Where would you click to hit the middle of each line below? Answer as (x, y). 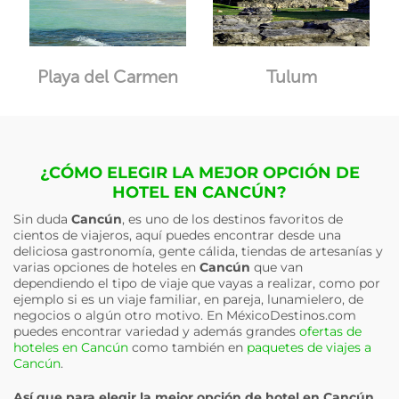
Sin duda (42, 219)
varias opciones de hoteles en (106, 267)
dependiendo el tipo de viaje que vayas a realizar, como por (197, 283)
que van (277, 267)
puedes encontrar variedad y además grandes (156, 331)
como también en (187, 347)
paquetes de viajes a (309, 347)
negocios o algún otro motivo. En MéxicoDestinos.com (185, 315)
